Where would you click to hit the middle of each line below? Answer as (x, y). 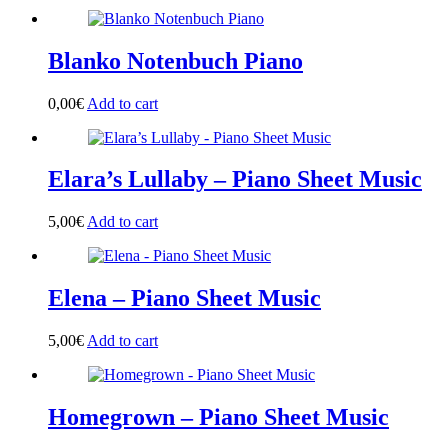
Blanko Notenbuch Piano (175, 60)
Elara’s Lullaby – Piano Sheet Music (235, 179)
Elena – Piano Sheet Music (184, 298)
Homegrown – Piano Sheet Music (218, 417)
